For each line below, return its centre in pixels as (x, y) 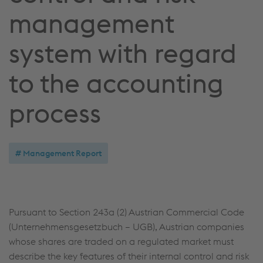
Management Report (62, 153)
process (55, 113)
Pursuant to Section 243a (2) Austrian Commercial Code (127, 212)
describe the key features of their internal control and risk (129, 256)
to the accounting (116, 83)
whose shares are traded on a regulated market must (121, 241)
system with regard (123, 53)
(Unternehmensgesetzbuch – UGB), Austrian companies (127, 227)
